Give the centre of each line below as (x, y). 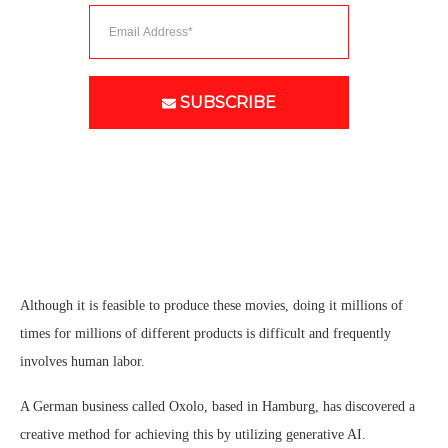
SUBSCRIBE (227, 103)
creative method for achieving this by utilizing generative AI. (193, 435)
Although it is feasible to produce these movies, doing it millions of (211, 306)
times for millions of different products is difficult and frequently (205, 334)
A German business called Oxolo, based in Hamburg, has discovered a (217, 407)
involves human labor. (82, 362)
